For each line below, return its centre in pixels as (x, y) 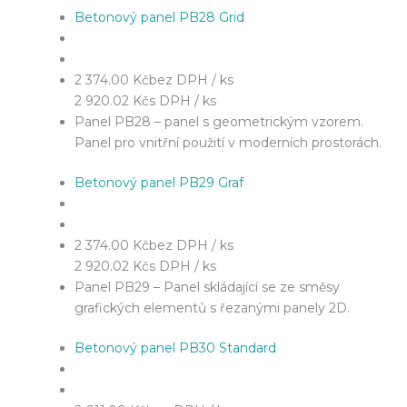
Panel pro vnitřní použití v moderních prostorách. (228, 142)
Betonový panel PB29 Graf (159, 182)
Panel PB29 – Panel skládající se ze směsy (207, 287)
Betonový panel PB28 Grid (159, 17)
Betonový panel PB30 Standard (175, 347)
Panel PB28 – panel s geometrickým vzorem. (219, 121)
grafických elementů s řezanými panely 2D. (212, 308)
